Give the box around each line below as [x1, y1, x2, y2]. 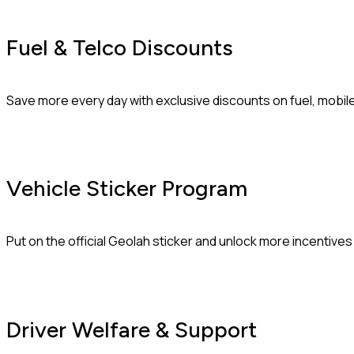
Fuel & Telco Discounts [6, 33, 233, 61]
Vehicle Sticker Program [6, 175, 247, 202]
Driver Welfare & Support [6, 315, 257, 343]
